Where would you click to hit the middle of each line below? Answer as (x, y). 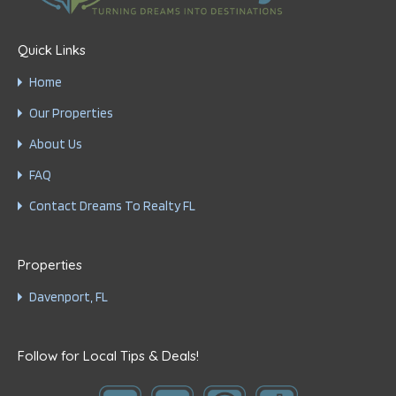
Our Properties (71, 113)
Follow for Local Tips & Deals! (108, 356)
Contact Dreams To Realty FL (112, 206)
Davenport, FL (69, 297)
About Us (56, 144)
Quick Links (52, 50)
